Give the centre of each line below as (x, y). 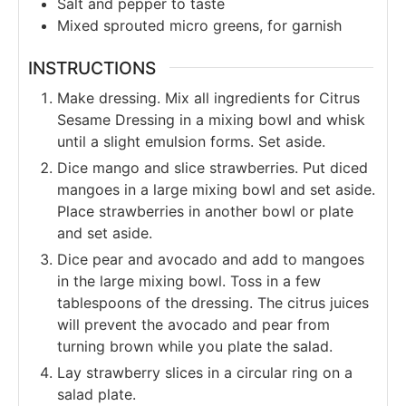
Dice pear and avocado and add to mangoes (211, 260)
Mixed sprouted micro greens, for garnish (199, 25)
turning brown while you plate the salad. (195, 347)
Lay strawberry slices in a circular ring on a (205, 373)
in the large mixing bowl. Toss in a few (189, 281)
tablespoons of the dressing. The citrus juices (213, 303)
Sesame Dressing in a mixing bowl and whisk (211, 120)
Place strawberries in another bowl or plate (205, 212)
